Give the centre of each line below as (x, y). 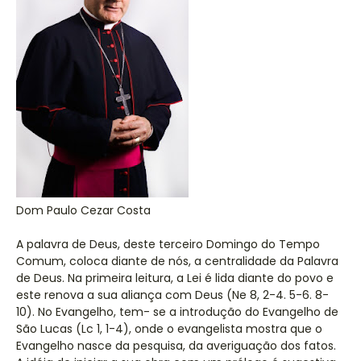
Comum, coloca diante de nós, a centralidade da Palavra (177, 261)
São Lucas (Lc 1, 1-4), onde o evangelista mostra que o (169, 329)
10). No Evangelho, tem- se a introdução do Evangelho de (177, 312)
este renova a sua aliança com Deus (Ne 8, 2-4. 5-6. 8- (172, 295)
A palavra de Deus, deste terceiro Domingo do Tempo (168, 244)
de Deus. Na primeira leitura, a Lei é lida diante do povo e (175, 278)
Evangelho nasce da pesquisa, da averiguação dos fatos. (176, 346)
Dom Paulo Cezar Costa (83, 210)
